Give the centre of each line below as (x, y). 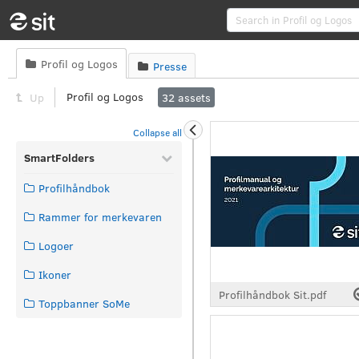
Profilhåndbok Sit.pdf (272, 294)
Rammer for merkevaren (100, 217)
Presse (170, 67)
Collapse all (157, 132)
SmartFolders (59, 157)
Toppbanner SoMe (84, 303)
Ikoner (55, 274)
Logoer (56, 246)
